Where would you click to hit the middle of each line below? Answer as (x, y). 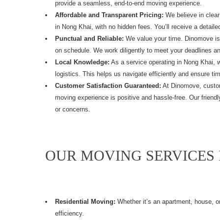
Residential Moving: (85, 201)
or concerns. (73, 109)
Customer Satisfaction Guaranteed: (108, 85)
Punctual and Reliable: (89, 38)
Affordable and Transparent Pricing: (109, 15)
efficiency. (69, 213)
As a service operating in (147, 62)
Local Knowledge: (82, 62)
